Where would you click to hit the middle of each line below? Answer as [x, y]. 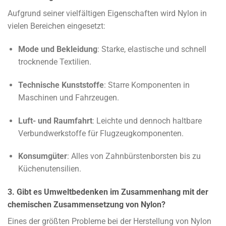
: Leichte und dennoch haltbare [147, 121]
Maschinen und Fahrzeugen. [68, 97]
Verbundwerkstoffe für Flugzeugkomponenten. [101, 133]
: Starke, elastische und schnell [152, 49]
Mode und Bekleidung [58, 49]
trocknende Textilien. [54, 62]
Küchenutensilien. [49, 169]
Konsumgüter [42, 156]
